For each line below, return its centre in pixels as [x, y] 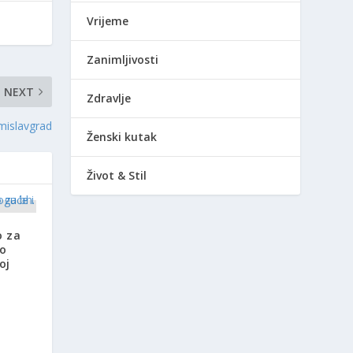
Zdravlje [109, 98]
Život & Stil [117, 175]
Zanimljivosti [123, 59]
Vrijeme [108, 20]
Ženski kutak [122, 136]
